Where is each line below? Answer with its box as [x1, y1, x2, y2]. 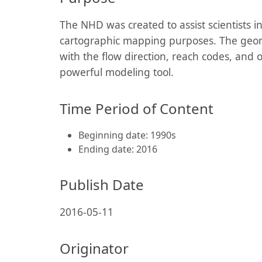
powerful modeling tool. [60, 65, 174, 79]
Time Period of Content [60, 99, 213, 118]
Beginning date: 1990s [78, 129, 176, 142]
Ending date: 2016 [78, 143, 157, 156]
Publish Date [60, 175, 144, 194]
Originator [60, 239, 129, 258]
